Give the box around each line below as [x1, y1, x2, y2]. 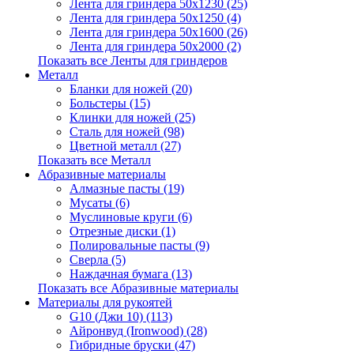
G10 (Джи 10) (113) [70, 310, 172, 323]
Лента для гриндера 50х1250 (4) [70, 11, 241, 24]
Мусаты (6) [70, 196, 130, 209]
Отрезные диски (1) [70, 224, 175, 238]
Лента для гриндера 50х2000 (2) [70, 40, 241, 53]
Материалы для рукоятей [38, 296, 172, 309]
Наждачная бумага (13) [70, 267, 192, 281]
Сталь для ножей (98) [70, 125, 184, 138]
